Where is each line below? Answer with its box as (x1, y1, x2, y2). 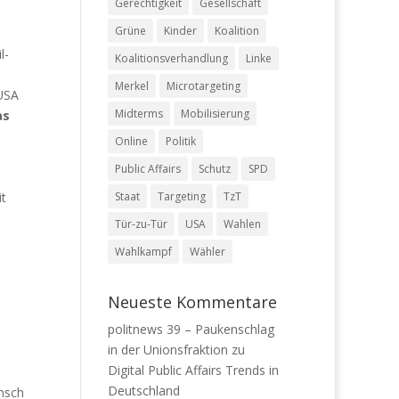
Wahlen (223, 216, 261, 232)
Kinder (163, 22, 197, 38)
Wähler (189, 243, 225, 259)
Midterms (114, 105, 163, 121)
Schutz (198, 160, 231, 176)
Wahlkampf (114, 243, 172, 259)
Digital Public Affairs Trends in (107, 361, 279, 379)
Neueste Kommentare (107, 290, 277, 313)
